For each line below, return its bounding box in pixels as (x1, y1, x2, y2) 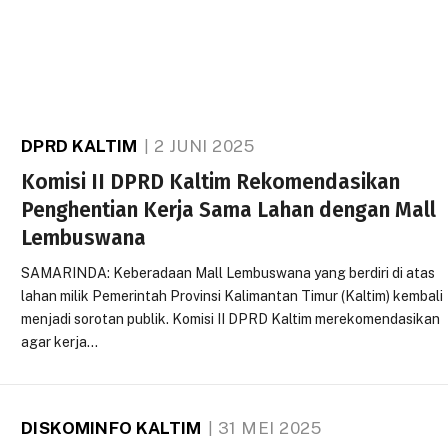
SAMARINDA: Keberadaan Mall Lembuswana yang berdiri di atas (21, 265, 436, 281)
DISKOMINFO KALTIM (21, 418, 202, 438)
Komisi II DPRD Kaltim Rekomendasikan (21, 169, 401, 195)
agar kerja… (21, 334, 99, 350)
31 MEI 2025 (217, 418, 322, 438)
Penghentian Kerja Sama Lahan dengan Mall (21, 197, 437, 223)
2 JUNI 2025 (153, 136, 255, 156)
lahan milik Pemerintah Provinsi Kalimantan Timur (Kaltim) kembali (21, 288, 444, 304)
